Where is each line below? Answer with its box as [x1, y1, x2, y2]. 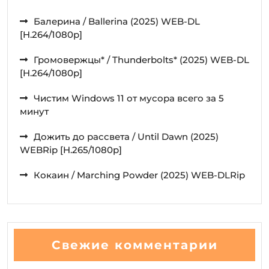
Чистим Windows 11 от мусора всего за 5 [34, 92, 224, 104]
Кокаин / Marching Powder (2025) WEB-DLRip [34, 169, 245, 181]
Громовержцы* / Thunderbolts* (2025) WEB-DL [34, 53, 249, 65]
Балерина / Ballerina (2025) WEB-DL [34, 15, 200, 27]
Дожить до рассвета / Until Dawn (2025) [34, 130, 219, 142]
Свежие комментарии [51, 237, 218, 252]
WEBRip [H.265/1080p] [20, 144, 122, 156]
